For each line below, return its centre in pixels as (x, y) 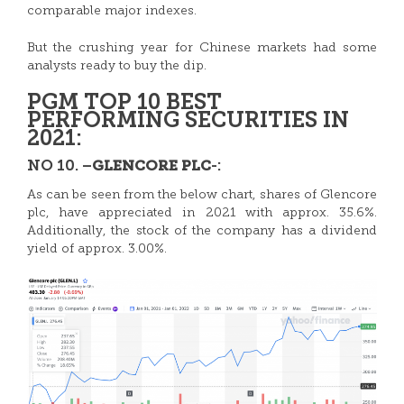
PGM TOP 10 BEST (124, 104)
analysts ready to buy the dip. (117, 66)
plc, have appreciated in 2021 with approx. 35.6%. (202, 213)
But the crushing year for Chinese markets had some (202, 48)
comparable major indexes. (112, 11)
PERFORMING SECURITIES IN (188, 122)
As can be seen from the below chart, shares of (174, 195)
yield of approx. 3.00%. (97, 249)
